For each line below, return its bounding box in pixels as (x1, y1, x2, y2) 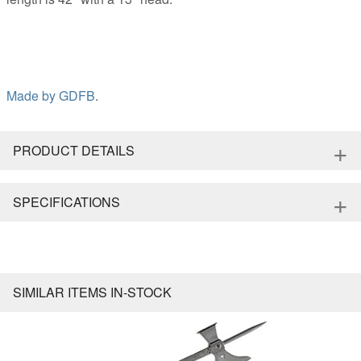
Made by (6, 86, 59, 106)
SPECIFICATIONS (13, 193, 120, 212)
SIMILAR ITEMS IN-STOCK (13, 283, 172, 302)
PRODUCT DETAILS (13, 141, 135, 160)
